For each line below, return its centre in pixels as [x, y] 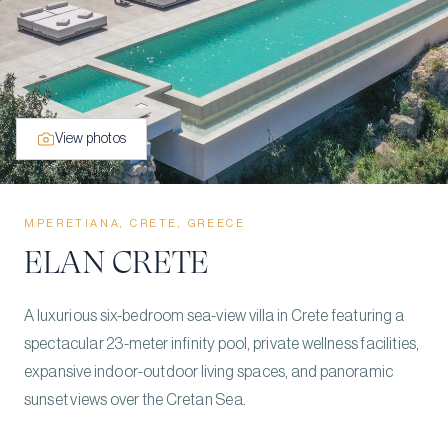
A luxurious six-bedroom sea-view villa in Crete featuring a [214, 316]
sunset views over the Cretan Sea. [135, 400]
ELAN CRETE [117, 262]
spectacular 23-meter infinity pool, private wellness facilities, [222, 344]
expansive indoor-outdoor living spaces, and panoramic [209, 372]
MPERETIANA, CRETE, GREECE [135, 223]
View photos [90, 139]
